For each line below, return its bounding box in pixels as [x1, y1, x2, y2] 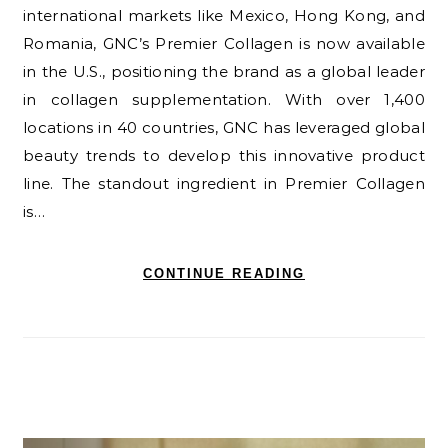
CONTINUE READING [143, 265, 305, 281]
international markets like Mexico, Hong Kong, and [23, 5, 425, 25]
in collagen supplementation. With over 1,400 [23, 89, 425, 109]
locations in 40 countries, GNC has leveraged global [23, 117, 425, 137]
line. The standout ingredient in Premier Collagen [23, 173, 425, 193]
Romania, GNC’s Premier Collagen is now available [23, 33, 425, 53]
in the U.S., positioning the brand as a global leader [23, 61, 425, 81]
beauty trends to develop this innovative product [23, 145, 425, 165]
